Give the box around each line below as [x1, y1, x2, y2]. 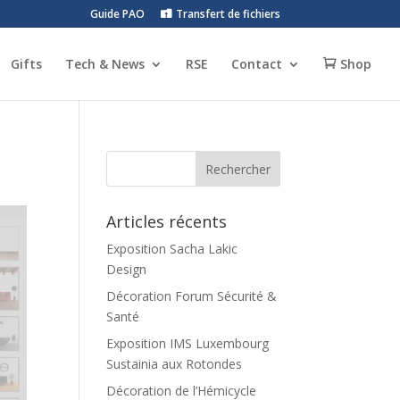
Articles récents [106, 211, 228, 232]
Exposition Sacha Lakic [106, 240, 238, 257]
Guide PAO [89, 6, 145, 21]
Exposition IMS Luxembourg [106, 335, 270, 352]
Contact [231, 55, 282, 72]
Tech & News [65, 55, 145, 72]
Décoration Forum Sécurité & [106, 287, 278, 304]
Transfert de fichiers [175, 6, 280, 21]
